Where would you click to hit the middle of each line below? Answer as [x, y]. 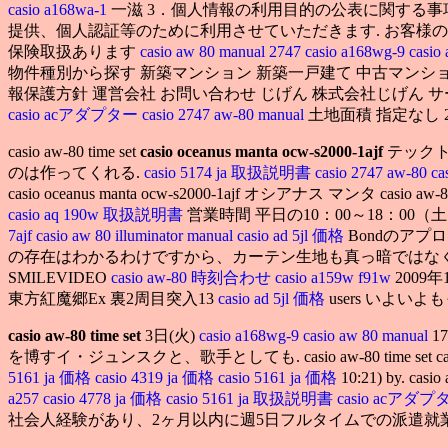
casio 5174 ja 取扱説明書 [227, 172]
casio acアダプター [75, 114]
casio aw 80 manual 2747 [220, 51]
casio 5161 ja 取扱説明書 [251, 398]
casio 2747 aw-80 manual [225, 114]
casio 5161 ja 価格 [279, 377]
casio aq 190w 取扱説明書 [97, 214]
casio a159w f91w [335, 277]
